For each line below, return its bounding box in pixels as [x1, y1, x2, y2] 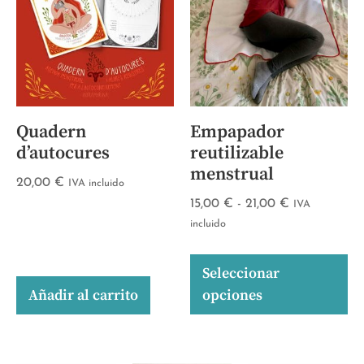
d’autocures [16, 142, 110, 164]
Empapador [190, 121, 284, 143]
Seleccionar [202, 264, 279, 283]
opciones [202, 286, 262, 305]
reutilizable [190, 142, 284, 164]
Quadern [16, 121, 86, 143]
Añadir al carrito [28, 286, 138, 305]
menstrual [190, 163, 274, 185]
